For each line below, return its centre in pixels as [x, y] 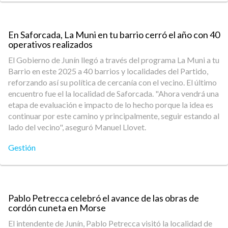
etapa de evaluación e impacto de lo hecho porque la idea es [111, 105]
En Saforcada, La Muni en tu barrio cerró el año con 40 [114, 35]
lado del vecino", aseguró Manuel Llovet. [77, 127]
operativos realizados [50, 44]
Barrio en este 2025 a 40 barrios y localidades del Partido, [108, 71]
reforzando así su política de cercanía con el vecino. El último [112, 82]
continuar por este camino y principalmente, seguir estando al [114, 116]
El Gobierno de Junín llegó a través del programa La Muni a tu [114, 60]
